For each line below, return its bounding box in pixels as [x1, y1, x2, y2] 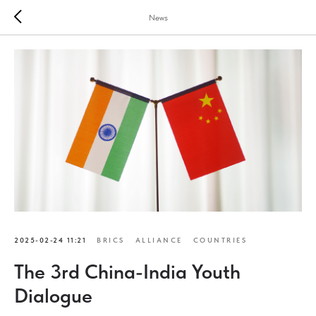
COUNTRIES [193, 235, 247, 244]
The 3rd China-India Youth [14, 259, 241, 284]
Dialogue [14, 283, 92, 308]
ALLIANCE [135, 235, 183, 244]
